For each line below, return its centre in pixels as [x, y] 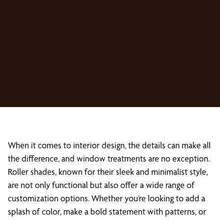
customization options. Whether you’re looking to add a [107, 198]
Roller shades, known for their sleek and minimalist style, [108, 172]
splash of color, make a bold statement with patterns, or [107, 211]
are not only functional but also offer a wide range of [101, 185]
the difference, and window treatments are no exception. [109, 158]
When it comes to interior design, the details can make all [109, 145]
